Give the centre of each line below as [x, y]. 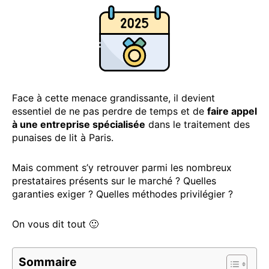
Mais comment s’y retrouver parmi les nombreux [122, 167]
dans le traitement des [198, 124]
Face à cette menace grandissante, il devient [113, 98]
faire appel [232, 111]
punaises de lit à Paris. [63, 137]
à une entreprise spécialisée [79, 124]
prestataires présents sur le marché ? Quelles [114, 180]
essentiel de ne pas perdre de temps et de [110, 111]
